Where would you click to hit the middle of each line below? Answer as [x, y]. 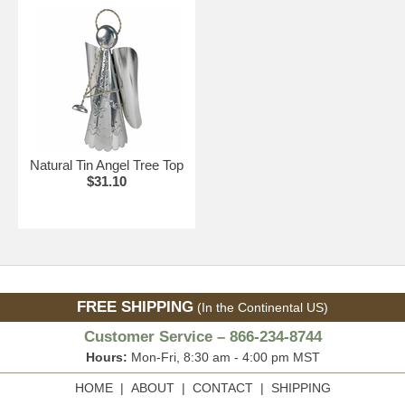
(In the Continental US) [261, 307]
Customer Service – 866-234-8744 [202, 336]
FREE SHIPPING [135, 306]
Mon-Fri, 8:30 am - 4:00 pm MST [223, 357]
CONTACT [222, 387]
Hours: [106, 357]
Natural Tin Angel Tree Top [106, 165]
